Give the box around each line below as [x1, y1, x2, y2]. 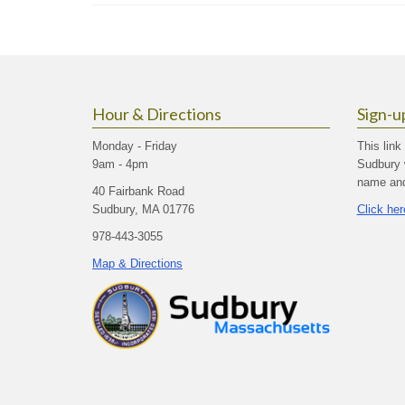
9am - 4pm [92, 157, 148, 171]
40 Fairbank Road [92, 184, 184, 198]
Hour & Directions [92, 104, 221, 124]
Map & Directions [92, 257, 183, 270]
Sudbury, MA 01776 [92, 202, 194, 216]
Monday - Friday [92, 139, 177, 153]
